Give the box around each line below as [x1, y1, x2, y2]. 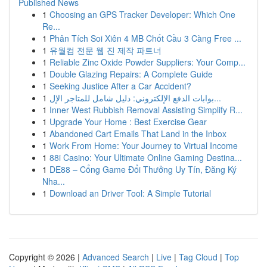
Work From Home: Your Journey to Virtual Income [49, 139, 238, 151]
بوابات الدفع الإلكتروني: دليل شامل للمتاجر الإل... [214, 92, 221, 104]
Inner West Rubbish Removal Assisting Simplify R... [49, 104, 243, 116]
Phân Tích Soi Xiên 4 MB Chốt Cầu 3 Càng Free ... [49, 32, 241, 44]
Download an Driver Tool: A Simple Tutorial [49, 187, 211, 199]
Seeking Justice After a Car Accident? [49, 80, 191, 92]
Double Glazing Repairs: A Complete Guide [49, 68, 213, 80]
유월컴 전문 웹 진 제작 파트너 [49, 44, 162, 56]
